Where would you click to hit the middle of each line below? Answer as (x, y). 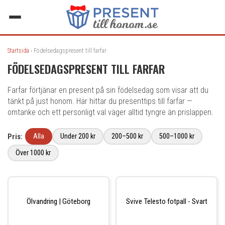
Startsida (18, 51)
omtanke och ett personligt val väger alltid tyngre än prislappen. (110, 112)
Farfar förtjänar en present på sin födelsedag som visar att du (108, 90)
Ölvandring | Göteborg (59, 201)
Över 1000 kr (33, 153)
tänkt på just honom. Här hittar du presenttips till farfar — (100, 101)
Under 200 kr (78, 136)
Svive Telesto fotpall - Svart (166, 201)
